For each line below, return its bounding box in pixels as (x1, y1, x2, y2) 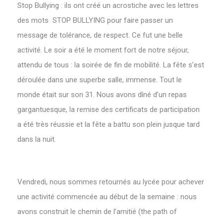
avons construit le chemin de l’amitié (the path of (17, 207, 177, 216)
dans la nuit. (17, 134, 56, 144)
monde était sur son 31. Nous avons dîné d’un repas (17, 90, 187, 99)
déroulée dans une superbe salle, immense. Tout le (17, 75, 182, 84)
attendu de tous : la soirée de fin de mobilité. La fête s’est (17, 60, 204, 69)
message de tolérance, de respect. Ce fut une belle (17, 30, 183, 40)
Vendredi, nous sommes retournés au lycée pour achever (17, 177, 204, 186)
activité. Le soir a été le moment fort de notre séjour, (17, 45, 189, 55)
